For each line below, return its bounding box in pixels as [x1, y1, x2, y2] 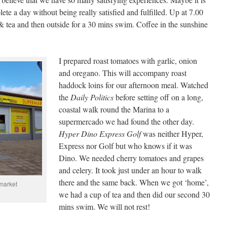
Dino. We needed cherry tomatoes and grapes [59, 153, 204, 163]
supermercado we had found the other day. [59, 116, 194, 127]
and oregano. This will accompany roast [59, 67, 186, 78]
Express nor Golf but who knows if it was [59, 140, 192, 151]
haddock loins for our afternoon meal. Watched [59, 80, 208, 90]
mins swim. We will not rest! [59, 201, 150, 212]
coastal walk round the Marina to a [59, 104, 169, 115]
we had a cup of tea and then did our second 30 [59, 189, 210, 200]
